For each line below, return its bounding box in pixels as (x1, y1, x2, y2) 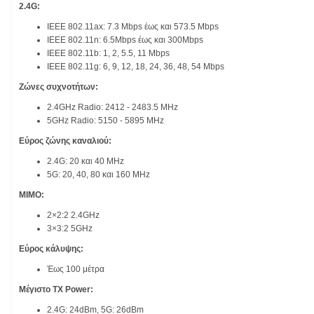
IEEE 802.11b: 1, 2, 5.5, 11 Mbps (47, 48, 170, 59)
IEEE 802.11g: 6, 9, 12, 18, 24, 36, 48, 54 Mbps (47, 62, 224, 72)
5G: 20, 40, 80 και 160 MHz (47, 170, 150, 180)
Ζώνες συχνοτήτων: (19, 82, 98, 93)
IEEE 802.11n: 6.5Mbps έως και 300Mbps (47, 35, 203, 46)
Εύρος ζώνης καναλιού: (19, 136, 111, 146)
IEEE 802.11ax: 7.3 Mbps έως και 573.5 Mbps (47, 22, 219, 32)
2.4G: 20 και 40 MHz (47, 156, 124, 167)
